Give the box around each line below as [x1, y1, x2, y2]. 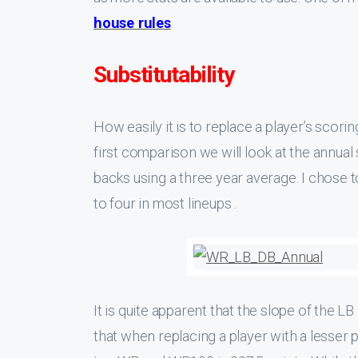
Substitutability [93, 62, 234, 88]
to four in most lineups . [93, 195, 237, 212]
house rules [93, 14, 171, 31]
